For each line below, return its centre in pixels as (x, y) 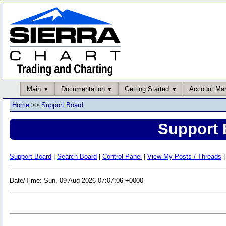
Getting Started (147, 89)
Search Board (77, 156)
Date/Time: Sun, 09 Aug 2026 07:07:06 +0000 (76, 180)
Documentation (83, 89)
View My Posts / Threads (184, 156)
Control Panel (122, 156)
